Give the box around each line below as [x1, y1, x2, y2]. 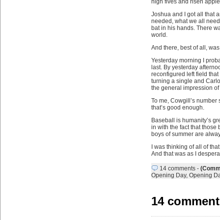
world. [151, 31, 167, 38]
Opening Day [151, 172, 186, 179]
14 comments [159, 165, 195, 172]
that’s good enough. [151, 104, 204, 111]
